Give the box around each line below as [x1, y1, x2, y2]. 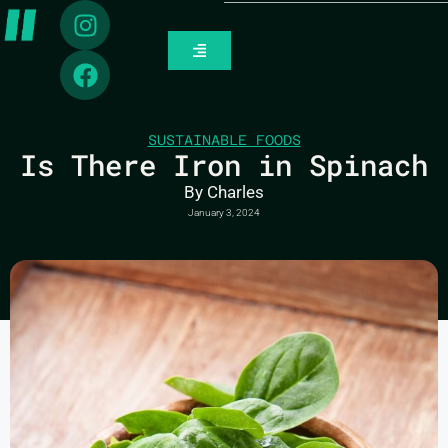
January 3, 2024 [188, 207, 260, 218]
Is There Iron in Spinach [20, 146, 428, 184]
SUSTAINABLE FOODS [147, 132, 301, 148]
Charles [203, 182, 264, 202]
